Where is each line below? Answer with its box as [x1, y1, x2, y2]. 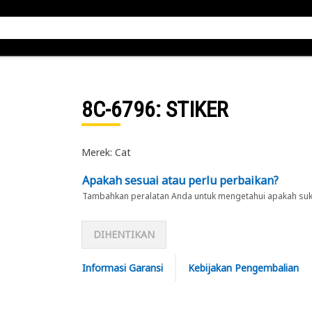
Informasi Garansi [81, 261, 163, 274]
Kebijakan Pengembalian [187, 261, 299, 274]
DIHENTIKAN [93, 228, 155, 241]
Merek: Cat [81, 146, 131, 159]
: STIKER [155, 96, 228, 123]
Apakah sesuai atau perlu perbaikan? [81, 173, 279, 188]
